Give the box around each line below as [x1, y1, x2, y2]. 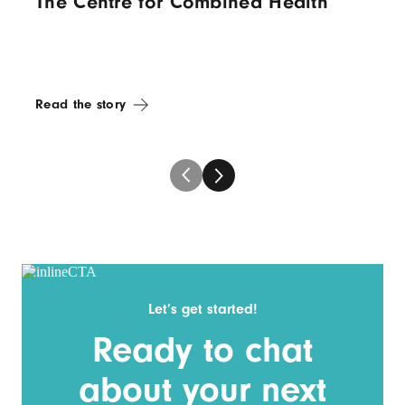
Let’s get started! [147, 300, 258, 317]
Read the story [35, 96, 127, 112]
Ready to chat [92, 328, 313, 371]
